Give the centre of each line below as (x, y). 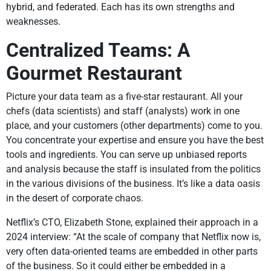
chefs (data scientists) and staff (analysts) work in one (123, 111)
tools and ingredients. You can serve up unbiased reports (126, 155)
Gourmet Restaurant (94, 73)
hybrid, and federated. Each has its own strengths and (120, 7)
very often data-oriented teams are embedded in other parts (132, 252)
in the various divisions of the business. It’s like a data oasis (133, 184)
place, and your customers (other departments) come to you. (134, 126)
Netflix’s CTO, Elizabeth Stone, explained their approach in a (132, 223)
